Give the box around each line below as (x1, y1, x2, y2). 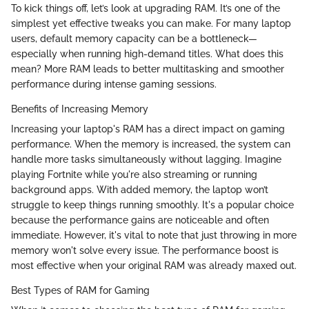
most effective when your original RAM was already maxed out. (11, 259, 297, 271)
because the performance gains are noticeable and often (11, 214, 269, 226)
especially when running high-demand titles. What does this (11, 48, 283, 59)
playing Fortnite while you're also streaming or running (11, 168, 257, 180)
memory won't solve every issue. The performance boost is (11, 244, 279, 256)
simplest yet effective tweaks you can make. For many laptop (11, 17, 291, 29)
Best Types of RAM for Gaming (11, 284, 150, 296)
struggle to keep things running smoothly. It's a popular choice (11, 199, 294, 210)
